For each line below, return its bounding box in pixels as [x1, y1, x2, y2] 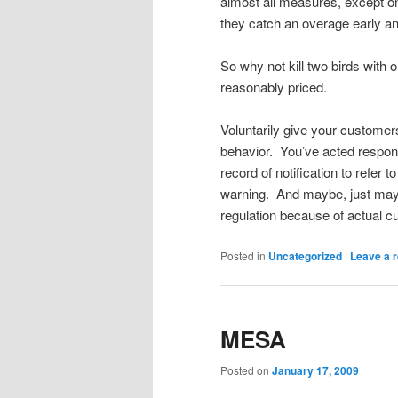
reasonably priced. [220, 77, 327, 96]
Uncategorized [268, 247, 342, 264]
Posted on [220, 362, 272, 378]
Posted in [220, 247, 266, 263]
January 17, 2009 [272, 362, 359, 379]
